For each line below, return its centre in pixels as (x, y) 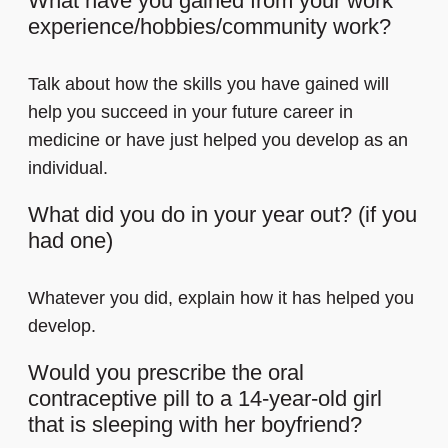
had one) (70, 241)
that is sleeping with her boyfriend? (195, 425)
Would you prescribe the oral (166, 373)
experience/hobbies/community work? (209, 27)
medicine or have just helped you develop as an (218, 140)
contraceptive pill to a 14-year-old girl (205, 399)
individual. (68, 168)
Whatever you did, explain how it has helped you (221, 298)
